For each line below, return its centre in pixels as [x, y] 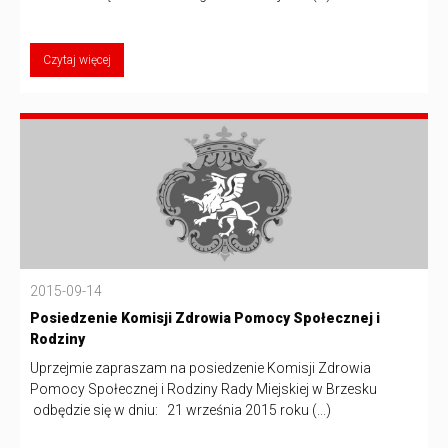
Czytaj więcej [77, 59]
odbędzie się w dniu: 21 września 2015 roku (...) [180, 409]
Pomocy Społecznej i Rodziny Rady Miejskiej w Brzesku [203, 388]
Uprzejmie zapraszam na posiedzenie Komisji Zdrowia [200, 367]
